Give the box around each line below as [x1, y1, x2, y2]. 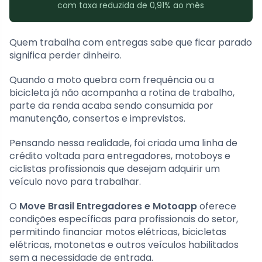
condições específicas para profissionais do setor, [9, 212, 238, 226]
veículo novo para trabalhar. [9, 174, 141, 188]
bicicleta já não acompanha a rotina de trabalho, [9, 85, 235, 99]
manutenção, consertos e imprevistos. [9, 111, 185, 125]
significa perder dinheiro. [9, 48, 122, 62]
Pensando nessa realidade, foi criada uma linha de [9, 136, 237, 150]
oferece [197, 199, 236, 213]
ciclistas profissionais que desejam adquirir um [9, 161, 220, 175]
